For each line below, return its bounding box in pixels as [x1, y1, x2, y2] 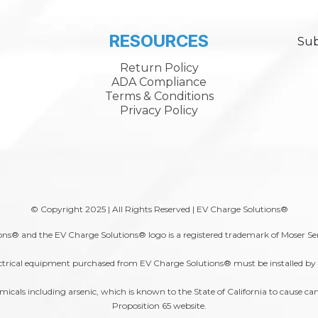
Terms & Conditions [104, 89, 214, 103]
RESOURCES [109, 31, 209, 51]
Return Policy [119, 61, 199, 75]
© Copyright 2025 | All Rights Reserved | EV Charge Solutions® [30, 204, 288, 214]
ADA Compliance [111, 75, 207, 89]
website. [170, 300, 207, 311]
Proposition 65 [111, 300, 171, 311]
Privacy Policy [120, 104, 198, 117]
